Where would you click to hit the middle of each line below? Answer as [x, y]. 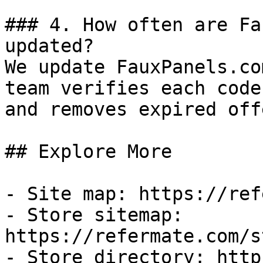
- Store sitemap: [94, 215]
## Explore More [88, 151]
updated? [49, 46]
